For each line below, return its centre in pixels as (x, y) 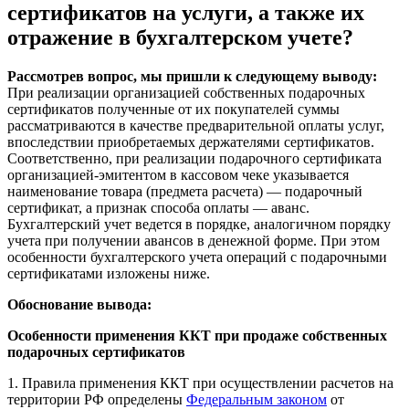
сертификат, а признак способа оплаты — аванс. (158, 207)
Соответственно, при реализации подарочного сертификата (194, 158)
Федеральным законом (257, 399)
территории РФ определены (97, 399)
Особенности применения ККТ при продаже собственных (197, 335)
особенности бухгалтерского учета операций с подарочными (197, 257)
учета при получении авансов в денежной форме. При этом (194, 240)
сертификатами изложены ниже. (109, 273)
